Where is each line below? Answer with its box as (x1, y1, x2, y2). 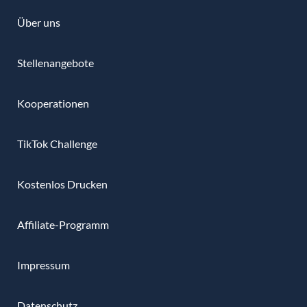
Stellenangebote (17, 56, 94, 69)
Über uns (17, 15, 60, 29)
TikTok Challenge (17, 136, 97, 150)
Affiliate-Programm (17, 217, 109, 231)
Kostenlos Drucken (17, 177, 108, 191)
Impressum (17, 258, 70, 271)
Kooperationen (17, 96, 89, 110)
